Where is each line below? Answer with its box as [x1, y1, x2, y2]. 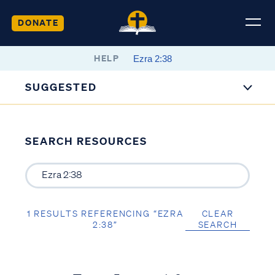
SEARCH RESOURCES [25, 134, 147, 147]
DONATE [17, 16, 59, 28]
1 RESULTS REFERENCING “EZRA [26, 207, 184, 219]
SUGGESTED [25, 80, 98, 93]
